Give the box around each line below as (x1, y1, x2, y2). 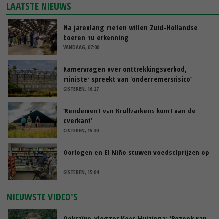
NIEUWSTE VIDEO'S (6, 190, 78, 203)
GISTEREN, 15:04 (63, 168, 99, 175)
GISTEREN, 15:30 (63, 126, 99, 134)
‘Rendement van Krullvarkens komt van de (63, 105, 196, 115)
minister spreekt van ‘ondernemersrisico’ (63, 73, 192, 84)
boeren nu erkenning (63, 32, 129, 42)
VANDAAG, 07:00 (63, 43, 99, 51)
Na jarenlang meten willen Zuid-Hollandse (63, 22, 197, 32)
